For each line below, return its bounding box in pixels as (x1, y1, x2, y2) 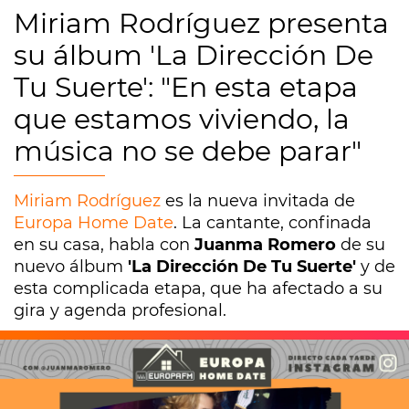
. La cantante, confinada (173, 213, 372, 233)
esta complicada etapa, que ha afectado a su (14, 278, 383, 299)
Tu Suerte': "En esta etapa (14, 70, 358, 104)
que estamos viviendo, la (14, 102, 350, 136)
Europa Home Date (14, 213, 173, 233)
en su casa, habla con (14, 235, 194, 255)
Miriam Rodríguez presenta (14, 6, 389, 40)
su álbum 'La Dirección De (14, 38, 373, 72)
